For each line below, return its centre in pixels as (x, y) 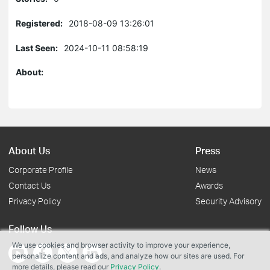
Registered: (39, 23)
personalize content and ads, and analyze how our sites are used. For (128, 256)
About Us (29, 150)
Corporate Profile (41, 170)
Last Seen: (37, 48)
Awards (209, 185)
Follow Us (30, 229)
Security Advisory (228, 201)
